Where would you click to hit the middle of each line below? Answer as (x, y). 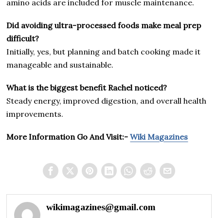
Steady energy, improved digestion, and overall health (107, 100)
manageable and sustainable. (60, 64)
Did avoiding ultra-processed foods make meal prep (104, 25)
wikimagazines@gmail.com (101, 207)
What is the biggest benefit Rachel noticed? (87, 87)
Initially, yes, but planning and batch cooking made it (104, 51)
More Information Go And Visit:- (68, 136)
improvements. (35, 114)
